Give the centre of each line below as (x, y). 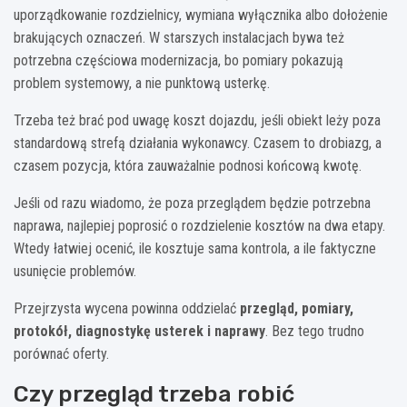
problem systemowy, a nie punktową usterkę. (142, 83)
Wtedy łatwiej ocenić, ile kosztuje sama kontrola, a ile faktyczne (195, 248)
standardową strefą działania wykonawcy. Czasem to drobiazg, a (198, 143)
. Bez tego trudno (315, 331)
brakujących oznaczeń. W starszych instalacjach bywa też (179, 37)
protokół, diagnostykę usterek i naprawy (139, 331)
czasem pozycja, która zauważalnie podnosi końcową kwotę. (188, 165)
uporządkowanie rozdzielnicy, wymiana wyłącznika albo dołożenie (201, 15)
